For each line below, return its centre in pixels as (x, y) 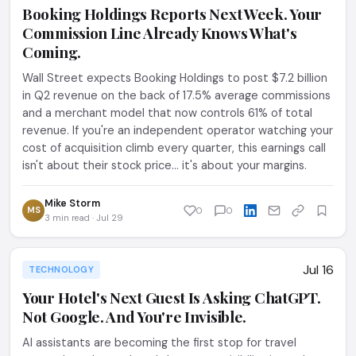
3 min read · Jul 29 (84, 218)
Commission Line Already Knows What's (160, 33)
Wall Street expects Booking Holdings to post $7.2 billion (175, 78)
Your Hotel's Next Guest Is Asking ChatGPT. (172, 297)
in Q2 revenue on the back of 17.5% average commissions (176, 95)
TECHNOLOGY (61, 269)
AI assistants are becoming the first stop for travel (159, 342)
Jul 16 (318, 270)
